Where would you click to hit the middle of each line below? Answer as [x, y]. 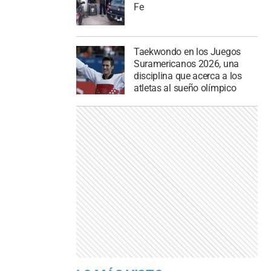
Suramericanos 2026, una [186, 64]
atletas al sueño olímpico [185, 88]
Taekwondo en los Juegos [187, 52]
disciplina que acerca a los [188, 76]
